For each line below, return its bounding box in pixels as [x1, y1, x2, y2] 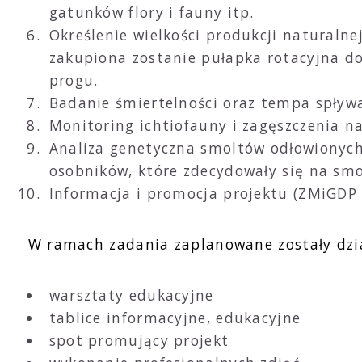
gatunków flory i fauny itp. [48, 2, 255, 23]
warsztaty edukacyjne [48, 284, 214, 305]
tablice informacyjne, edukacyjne [48, 307, 301, 327]
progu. [48, 70, 99, 90]
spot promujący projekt [48, 330, 229, 350]
